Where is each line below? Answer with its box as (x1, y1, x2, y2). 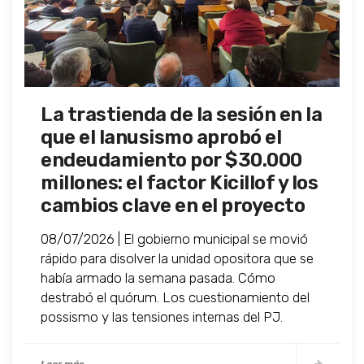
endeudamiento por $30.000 (41, 149, 302, 172)
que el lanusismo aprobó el (41, 126, 281, 149)
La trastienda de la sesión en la (41, 103, 322, 127)
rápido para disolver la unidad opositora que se (41, 250, 314, 267)
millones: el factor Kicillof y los (41, 171, 318, 195)
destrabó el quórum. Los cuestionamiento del (41, 289, 310, 306)
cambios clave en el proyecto (41, 194, 305, 218)
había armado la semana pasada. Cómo (41, 270, 275, 287)
